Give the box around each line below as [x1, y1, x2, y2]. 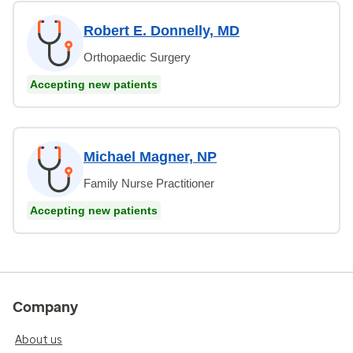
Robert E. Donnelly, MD [84, 22, 240, 39]
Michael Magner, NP [84, 148, 217, 165]
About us [15, 333, 62, 347]
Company [13, 298, 78, 316]
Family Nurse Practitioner [84, 176, 214, 190]
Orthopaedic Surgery [84, 50, 191, 64]
